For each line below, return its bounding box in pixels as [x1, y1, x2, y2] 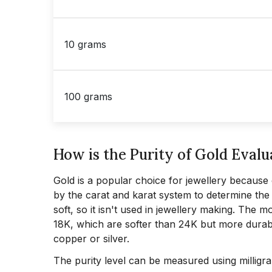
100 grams [64, 90, 112, 103]
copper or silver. [53, 233, 129, 245]
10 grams [64, 38, 106, 50]
